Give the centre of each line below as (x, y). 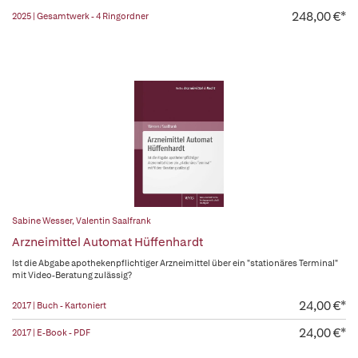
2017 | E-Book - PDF (51, 332)
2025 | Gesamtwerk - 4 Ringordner (80, 16)
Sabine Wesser (42, 221)
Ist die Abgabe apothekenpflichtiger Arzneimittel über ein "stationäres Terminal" (175, 263)
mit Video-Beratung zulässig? (72, 275)
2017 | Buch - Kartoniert (59, 305)
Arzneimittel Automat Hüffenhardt (107, 242)
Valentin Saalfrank (113, 221)
